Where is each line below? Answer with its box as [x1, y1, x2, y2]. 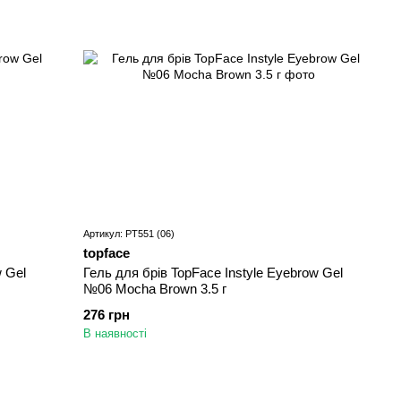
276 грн [83, 307, 131, 323]
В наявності [83, 327, 148, 341]
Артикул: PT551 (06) [83, 228, 175, 240]
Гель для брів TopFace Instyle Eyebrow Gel [83, 265, 344, 281]
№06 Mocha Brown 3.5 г [83, 281, 227, 297]
